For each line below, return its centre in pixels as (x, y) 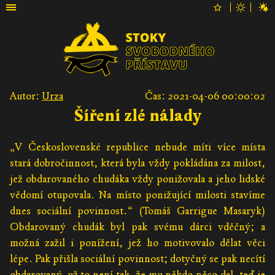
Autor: (26, 96)
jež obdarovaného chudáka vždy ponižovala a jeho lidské (137, 179)
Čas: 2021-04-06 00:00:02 (205, 96)
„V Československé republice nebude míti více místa (137, 147)
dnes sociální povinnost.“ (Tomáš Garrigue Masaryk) (137, 211)
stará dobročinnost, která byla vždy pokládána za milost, (137, 163)
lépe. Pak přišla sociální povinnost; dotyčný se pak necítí (137, 259)
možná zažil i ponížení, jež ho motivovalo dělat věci (137, 243)
